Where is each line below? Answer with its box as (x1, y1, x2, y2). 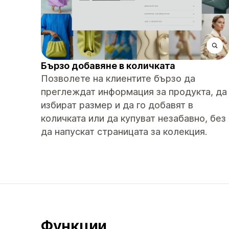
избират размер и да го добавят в (41, 100, 193, 110)
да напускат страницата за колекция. (41, 126, 207, 137)
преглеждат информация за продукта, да (41, 86, 227, 97)
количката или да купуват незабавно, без (41, 113, 226, 124)
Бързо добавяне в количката (41, 60, 175, 71)
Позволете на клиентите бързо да (41, 73, 195, 84)
